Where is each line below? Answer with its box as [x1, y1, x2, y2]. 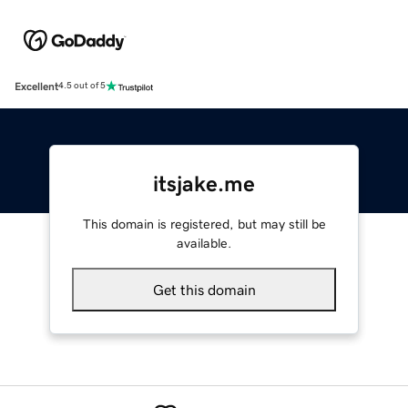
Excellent [15, 80, 58, 92]
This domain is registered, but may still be [82, 217, 326, 230]
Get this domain [152, 281, 256, 297]
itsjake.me [153, 172, 255, 195]
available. [177, 236, 231, 250]
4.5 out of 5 [58, 81, 106, 91]
